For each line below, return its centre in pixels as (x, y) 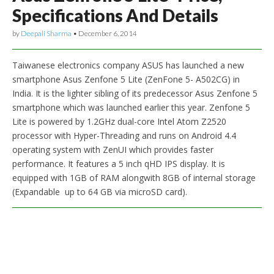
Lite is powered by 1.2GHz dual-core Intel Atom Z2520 (119, 121)
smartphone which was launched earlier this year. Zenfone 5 (131, 107)
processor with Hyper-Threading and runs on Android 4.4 (124, 135)
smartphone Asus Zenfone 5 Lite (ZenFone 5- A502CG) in (126, 79)
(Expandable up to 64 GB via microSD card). (100, 191)
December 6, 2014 (108, 33)
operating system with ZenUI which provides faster (113, 149)
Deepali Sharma (46, 33)
